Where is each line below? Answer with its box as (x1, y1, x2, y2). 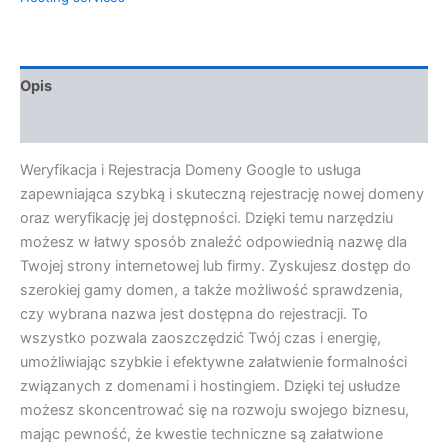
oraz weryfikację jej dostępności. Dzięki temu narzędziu (20, 208, 393, 227)
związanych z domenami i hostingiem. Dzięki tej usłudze (20, 376, 400, 395)
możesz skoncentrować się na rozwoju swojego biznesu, (20, 400, 409, 419)
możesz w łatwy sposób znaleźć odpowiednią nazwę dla (20, 232, 407, 251)
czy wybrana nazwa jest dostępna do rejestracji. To (20, 304, 368, 323)
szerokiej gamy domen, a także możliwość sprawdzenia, (20, 280, 403, 299)
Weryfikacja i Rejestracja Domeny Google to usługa (20, 160, 361, 179)
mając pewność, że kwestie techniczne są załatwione (20, 424, 383, 443)
